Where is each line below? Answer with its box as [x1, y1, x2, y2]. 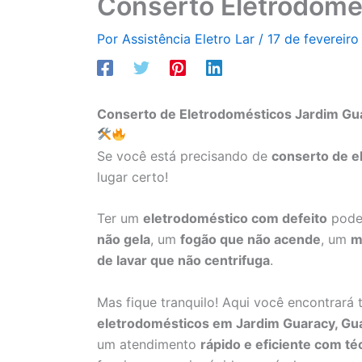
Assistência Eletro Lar [122, 30, 259, 47]
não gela [97, 231, 150, 248]
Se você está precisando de [97, 147, 271, 164]
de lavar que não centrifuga [97, 252, 270, 269]
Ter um [97, 210, 143, 227]
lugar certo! [97, 168, 168, 185]
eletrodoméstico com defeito [143, 210, 327, 227]
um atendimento [97, 335, 200, 352]
